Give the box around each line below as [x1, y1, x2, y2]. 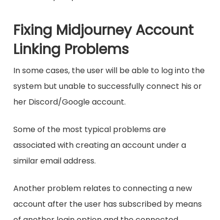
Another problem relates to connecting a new [13, 183, 192, 194]
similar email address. [13, 155, 96, 167]
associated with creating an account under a [13, 139, 186, 151]
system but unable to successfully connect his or [13, 81, 202, 92]
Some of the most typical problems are [13, 124, 166, 136]
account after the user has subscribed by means [13, 198, 202, 210]
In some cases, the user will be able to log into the [13, 65, 205, 77]
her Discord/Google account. [13, 96, 126, 108]
